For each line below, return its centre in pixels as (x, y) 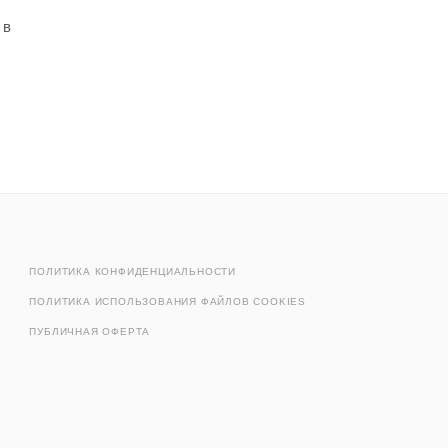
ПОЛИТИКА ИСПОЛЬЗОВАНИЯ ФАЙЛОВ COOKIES (167, 301)
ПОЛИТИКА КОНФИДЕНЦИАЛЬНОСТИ (132, 271)
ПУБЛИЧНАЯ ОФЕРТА (90, 331)
